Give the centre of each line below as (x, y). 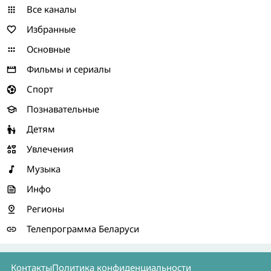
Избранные (51, 29)
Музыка (44, 169)
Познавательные (63, 109)
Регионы (45, 209)
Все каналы (51, 9)
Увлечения (50, 149)
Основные (48, 49)
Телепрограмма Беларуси (83, 229)
